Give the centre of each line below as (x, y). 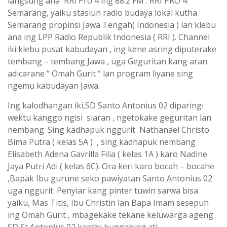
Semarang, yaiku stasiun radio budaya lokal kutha (102, 12)
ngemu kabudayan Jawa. (54, 85)
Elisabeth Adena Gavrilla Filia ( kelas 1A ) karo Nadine (107, 154)
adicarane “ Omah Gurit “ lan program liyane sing (100, 73)
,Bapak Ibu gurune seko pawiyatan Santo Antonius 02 (110, 178)
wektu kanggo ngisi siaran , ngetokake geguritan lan (109, 117)
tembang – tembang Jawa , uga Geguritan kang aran (107, 61)
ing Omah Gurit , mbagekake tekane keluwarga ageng (110, 215)
